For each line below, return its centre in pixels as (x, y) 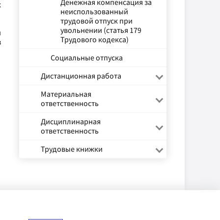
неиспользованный (94, 11)
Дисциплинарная (71, 121)
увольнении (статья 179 (101, 30)
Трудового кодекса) (95, 39)
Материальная (66, 94)
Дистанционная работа (81, 76)
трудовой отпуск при (96, 21)
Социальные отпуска (87, 57)
